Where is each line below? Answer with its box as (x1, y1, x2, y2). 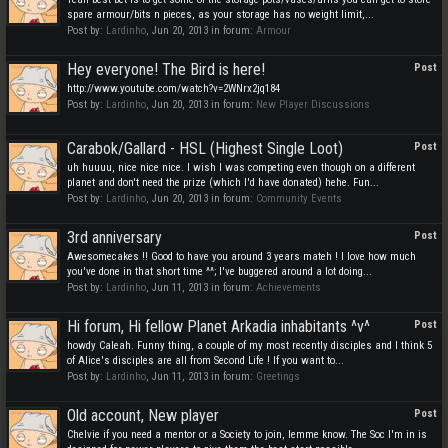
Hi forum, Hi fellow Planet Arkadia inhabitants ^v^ (67, 317, 370, 336)
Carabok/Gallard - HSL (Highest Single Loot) (67, 139, 343, 158)
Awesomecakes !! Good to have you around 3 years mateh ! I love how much (67, 250, 416, 263)
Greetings (256, 370, 300, 383)
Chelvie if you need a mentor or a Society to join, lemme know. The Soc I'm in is (67, 428, 427, 441)
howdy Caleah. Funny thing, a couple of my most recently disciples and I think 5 (67, 339, 432, 352)
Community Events (256, 192, 342, 205)
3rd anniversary (67, 228, 162, 247)
